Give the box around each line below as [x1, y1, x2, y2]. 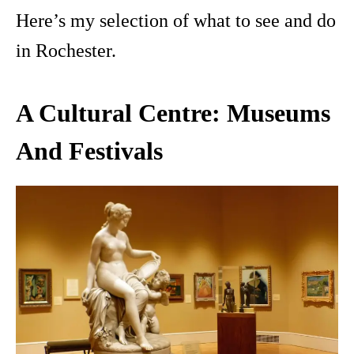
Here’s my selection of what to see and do [16, 10, 336, 32]
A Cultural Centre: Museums [16, 99, 330, 128]
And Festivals [16, 137, 163, 166]
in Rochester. [16, 40, 116, 62]
